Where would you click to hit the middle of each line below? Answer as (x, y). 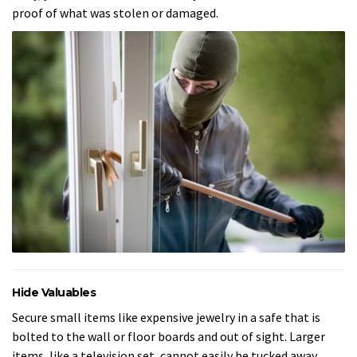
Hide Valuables (54, 293)
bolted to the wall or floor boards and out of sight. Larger (169, 336)
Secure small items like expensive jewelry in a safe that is (166, 317)
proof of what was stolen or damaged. (115, 13)
